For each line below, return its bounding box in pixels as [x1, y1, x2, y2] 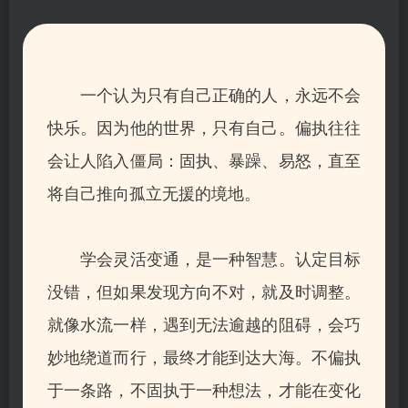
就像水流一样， [47, 311, 163, 335]
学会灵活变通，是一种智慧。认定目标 [47, 245, 361, 270]
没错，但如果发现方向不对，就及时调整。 [47, 278, 361, 302]
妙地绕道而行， [47, 343, 163, 368]
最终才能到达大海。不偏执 [162, 343, 362, 368]
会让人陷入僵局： [47, 147, 179, 171]
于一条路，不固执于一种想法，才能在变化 [47, 376, 361, 401]
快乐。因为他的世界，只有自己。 [47, 114, 295, 138]
